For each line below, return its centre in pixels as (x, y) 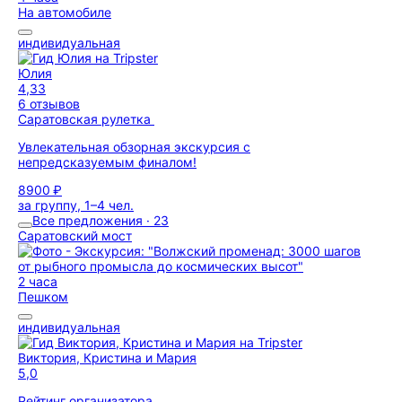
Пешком (43, 297)
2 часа (38, 281)
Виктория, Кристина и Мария (107, 358)
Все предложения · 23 (100, 220)
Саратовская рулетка (86, 119)
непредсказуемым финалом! (107, 162)
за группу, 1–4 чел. (76, 205)
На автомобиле (65, 12)
